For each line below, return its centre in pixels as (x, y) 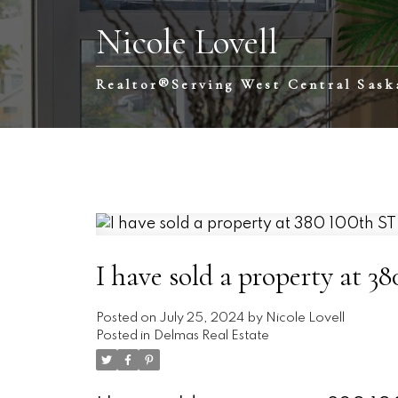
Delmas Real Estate (211, 336)
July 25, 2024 (201, 318)
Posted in (123, 336)
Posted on (127, 318)
